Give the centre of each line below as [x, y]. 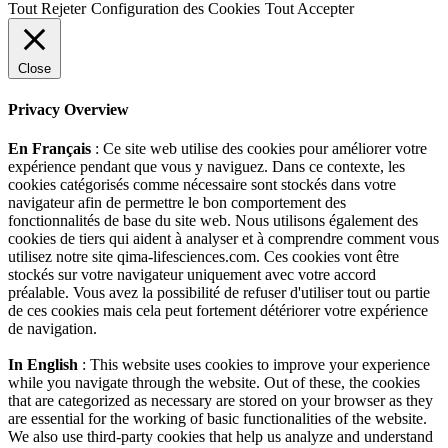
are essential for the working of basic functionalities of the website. [217, 418]
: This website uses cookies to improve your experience [254, 364]
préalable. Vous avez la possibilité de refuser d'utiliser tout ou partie [219, 292]
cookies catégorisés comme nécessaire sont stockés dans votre [202, 184]
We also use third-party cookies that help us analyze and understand [220, 436]
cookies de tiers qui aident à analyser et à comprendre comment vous [223, 238]
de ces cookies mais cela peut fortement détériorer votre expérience [218, 310]
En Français [49, 148]
